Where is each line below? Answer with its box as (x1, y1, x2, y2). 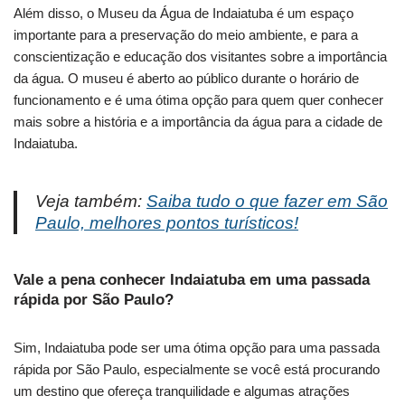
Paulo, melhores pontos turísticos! (35, 213, 298, 233)
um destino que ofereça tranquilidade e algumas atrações (14, 383, 350, 400)
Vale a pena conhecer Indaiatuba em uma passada (14, 271, 370, 289)
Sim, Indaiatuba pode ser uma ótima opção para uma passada (14, 340, 380, 356)
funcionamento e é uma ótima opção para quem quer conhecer (14, 92, 383, 108)
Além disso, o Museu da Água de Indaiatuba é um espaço (14, 5, 353, 22)
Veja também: (35, 192, 146, 212)
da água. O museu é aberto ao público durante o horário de (14, 71, 359, 87)
